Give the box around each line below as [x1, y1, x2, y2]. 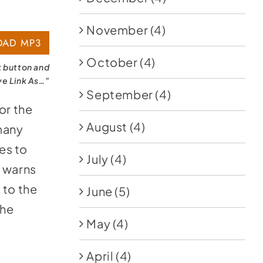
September [86, 87, 153, 102]
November [86, 22, 149, 37]
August [86, 119, 128, 134]
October [86, 55, 138, 69]
